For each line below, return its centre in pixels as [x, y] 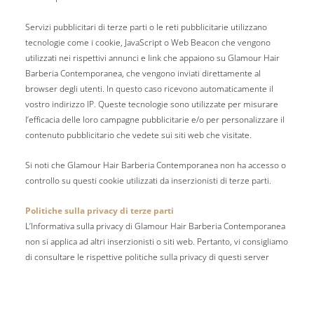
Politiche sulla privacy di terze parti [99, 211]
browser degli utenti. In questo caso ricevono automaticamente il [149, 89]
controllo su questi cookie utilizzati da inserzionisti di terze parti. [148, 181]
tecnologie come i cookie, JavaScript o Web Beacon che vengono [148, 43]
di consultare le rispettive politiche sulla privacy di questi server [147, 257]
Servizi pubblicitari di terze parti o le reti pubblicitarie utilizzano [146, 27]
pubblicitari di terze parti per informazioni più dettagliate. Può [142, 273]
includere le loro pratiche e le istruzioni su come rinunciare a [142, 288]
